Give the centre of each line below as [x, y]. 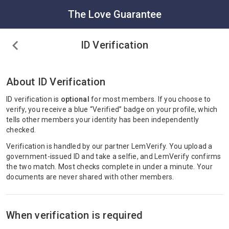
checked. [21, 130]
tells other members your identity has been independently [102, 120]
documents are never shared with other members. [90, 177]
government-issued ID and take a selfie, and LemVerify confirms [114, 156]
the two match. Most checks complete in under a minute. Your [109, 167]
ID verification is [33, 99]
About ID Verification [56, 82]
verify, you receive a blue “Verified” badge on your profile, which [112, 109]
